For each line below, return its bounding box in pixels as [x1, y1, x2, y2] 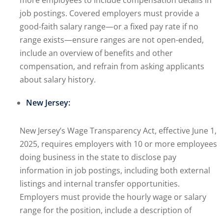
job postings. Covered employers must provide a [20, 8, 199, 19]
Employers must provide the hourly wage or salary [20, 192, 206, 202]
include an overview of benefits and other [20, 48, 173, 58]
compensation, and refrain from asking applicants [20, 61, 204, 72]
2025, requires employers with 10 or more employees [20, 138, 217, 149]
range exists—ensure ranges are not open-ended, [20, 34, 204, 45]
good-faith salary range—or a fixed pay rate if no [20, 21, 198, 32]
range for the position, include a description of [20, 205, 192, 216]
